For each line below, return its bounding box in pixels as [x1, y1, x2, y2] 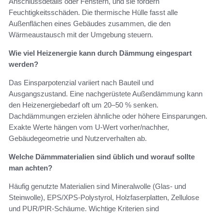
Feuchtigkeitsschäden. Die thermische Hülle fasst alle [9, 8, 178, 17]
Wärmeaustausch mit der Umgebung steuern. [9, 31, 153, 39]
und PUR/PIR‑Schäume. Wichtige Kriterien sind [9, 204, 159, 213]
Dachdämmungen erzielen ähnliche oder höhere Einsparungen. [9, 112, 207, 121]
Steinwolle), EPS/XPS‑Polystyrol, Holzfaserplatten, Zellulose [9, 193, 199, 202]
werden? [9, 60, 38, 69]
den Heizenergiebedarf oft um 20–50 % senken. [9, 101, 158, 109]
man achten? [9, 164, 52, 172]
